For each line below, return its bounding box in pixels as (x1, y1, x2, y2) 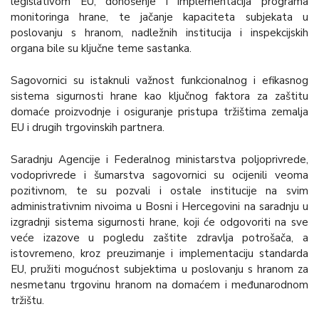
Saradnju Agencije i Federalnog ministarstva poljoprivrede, (11, 152, 308, 167)
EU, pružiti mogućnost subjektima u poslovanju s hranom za (11, 261, 308, 276)
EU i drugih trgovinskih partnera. (11, 120, 164, 135)
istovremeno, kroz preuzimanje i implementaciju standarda (11, 246, 308, 261)
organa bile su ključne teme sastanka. (11, 41, 192, 56)
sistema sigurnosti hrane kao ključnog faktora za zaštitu (11, 88, 308, 103)
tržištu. (11, 293, 44, 308)
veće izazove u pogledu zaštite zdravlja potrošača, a (11, 230, 308, 245)
